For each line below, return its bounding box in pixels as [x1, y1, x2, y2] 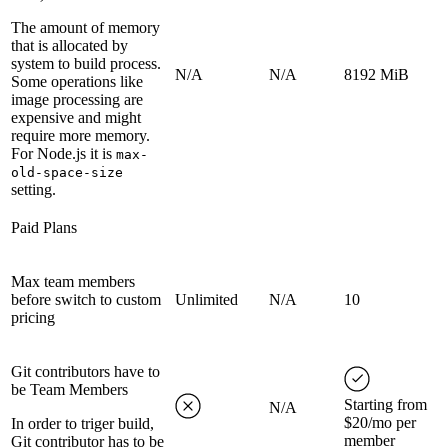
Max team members [11, 273, 135, 290]
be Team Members [11, 381, 128, 398]
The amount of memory [11, 19, 160, 36]
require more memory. [11, 127, 150, 144]
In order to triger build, [11, 415, 154, 432]
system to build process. [11, 55, 161, 72]
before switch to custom [11, 291, 161, 308]
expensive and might [11, 109, 141, 126]
